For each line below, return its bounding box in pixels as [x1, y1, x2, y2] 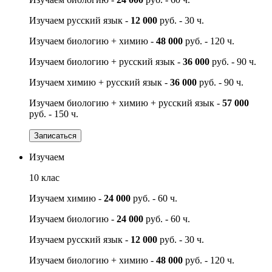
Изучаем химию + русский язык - [29, 76, 170, 87]
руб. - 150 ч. [29, 108, 78, 119]
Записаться [34, 131, 76, 140]
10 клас [29, 172, 59, 183]
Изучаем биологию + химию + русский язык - [29, 97, 222, 108]
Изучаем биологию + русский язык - [29, 56, 183, 67]
